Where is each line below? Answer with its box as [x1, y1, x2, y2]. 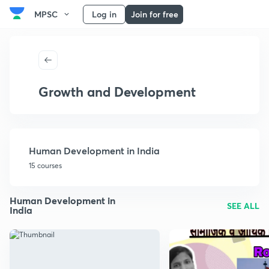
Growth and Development [38, 83, 196, 100]
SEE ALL [226, 199, 259, 211]
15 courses [29, 161, 62, 170]
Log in [92, 8, 116, 20]
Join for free [130, 8, 178, 20]
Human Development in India [29, 144, 160, 157]
